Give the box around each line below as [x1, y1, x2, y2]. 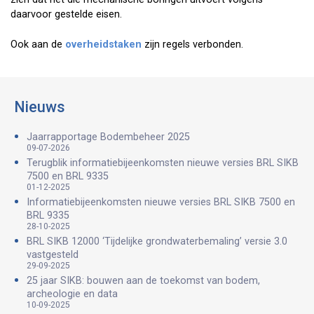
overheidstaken [65, 38, 144, 50]
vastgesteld [27, 249, 78, 261]
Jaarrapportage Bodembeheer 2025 [27, 131, 190, 144]
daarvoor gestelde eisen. [11, 8, 122, 21]
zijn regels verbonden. [144, 38, 243, 50]
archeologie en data [27, 288, 118, 301]
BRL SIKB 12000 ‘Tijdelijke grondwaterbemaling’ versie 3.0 [27, 235, 287, 248]
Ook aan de [11, 38, 65, 50]
